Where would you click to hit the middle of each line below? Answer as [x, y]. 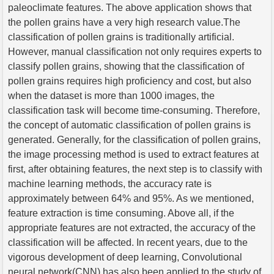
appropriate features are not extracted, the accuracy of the [132, 228]
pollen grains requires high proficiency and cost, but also [130, 81]
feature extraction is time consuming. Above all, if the [121, 213]
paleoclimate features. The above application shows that [130, 7]
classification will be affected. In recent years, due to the [128, 242]
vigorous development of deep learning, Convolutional [125, 257]
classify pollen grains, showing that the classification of [126, 66]
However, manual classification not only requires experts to [135, 51]
